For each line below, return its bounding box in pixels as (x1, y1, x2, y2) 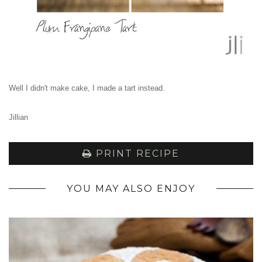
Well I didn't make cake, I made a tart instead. (9, 83, 165, 92)
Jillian (9, 112, 28, 122)
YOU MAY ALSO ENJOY (67, 182, 195, 194)
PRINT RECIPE (92, 147, 180, 159)
